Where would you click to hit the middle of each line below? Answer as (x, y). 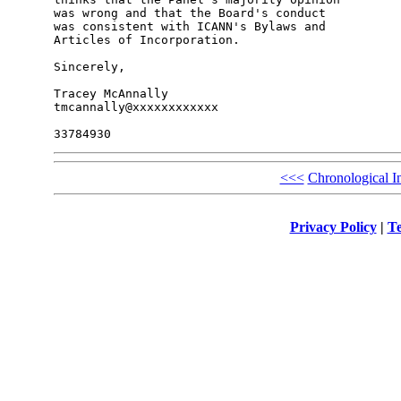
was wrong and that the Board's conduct (193, 13)
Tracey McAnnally (111, 94)
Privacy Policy (333, 226)
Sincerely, (89, 67)
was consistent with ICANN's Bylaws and (193, 27)
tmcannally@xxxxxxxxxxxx (136, 107)
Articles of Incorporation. (146, 40)
